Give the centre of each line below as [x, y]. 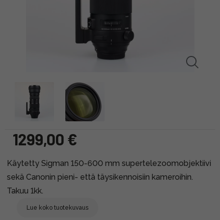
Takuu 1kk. [25, 191]
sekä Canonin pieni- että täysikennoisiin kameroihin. [100, 177]
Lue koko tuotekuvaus [57, 207]
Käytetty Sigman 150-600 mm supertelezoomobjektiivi [109, 163]
